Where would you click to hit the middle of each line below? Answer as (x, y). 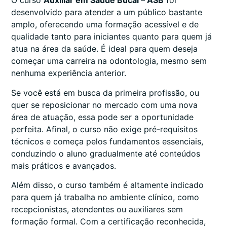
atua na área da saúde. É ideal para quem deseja (104, 49)
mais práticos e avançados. (64, 165)
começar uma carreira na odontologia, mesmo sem (109, 61)
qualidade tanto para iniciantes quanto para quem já (111, 37)
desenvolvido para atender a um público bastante (107, 12)
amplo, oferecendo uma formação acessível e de (105, 25)
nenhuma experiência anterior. (69, 73)
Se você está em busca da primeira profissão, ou (105, 92)
